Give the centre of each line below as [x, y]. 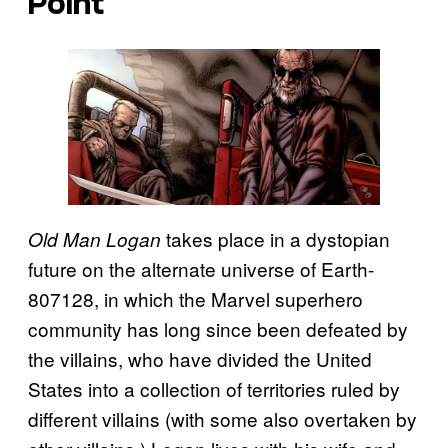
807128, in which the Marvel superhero [195, 299]
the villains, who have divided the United [200, 359]
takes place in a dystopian [275, 239]
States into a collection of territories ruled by [214, 389]
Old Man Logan [94, 239]
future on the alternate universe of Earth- [201, 269]
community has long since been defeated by [218, 329]
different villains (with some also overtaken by [222, 419]
